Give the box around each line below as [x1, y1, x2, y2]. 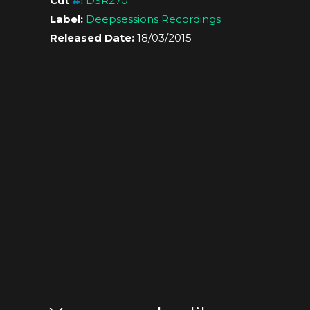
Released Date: [50, 30, 134, 44]
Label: [50, 12, 83, 26]
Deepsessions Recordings [86, 12, 221, 26]
